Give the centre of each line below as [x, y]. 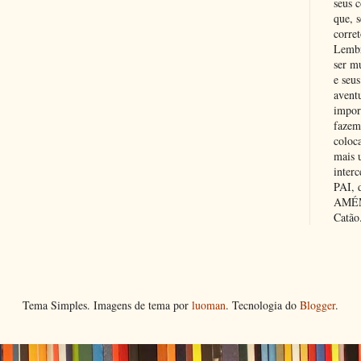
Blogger [317, 305]
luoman [209, 305]
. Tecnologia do [263, 305]
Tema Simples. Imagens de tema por [107, 305]
